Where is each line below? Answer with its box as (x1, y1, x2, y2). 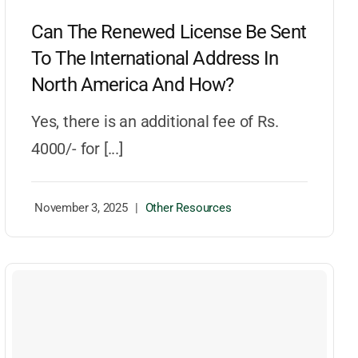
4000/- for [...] (31, 139, 123, 159)
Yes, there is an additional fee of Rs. (31, 112, 279, 132)
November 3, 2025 (34, 201, 128, 216)
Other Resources (145, 201, 232, 216)
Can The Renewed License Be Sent (31, 21, 306, 44)
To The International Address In (31, 47, 278, 70)
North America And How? (31, 74, 234, 97)
